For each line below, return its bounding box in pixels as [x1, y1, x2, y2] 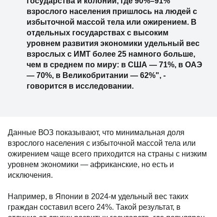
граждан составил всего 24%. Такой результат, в [8, 203, 181, 211]
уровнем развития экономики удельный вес [27, 39, 200, 47]
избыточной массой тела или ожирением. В [27, 18, 197, 26]
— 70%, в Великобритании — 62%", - [27, 71, 166, 79]
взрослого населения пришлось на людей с [27, 7, 197, 15]
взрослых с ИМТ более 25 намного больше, [27, 50, 195, 58]
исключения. [8, 171, 53, 179]
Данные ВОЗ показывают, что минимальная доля [8, 128, 185, 137]
